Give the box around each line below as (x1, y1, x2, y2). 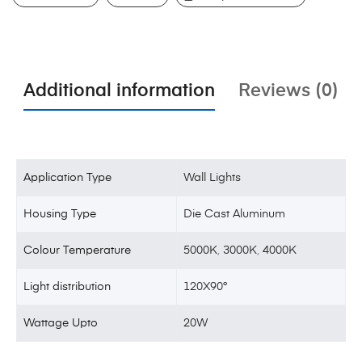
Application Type (23, 172, 112, 184)
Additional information (23, 82, 215, 101)
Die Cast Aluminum (183, 208, 286, 221)
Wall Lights (183, 172, 242, 184)
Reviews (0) (238, 82, 339, 101)
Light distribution (23, 281, 112, 293)
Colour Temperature (23, 245, 132, 257)
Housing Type (23, 208, 97, 221)
